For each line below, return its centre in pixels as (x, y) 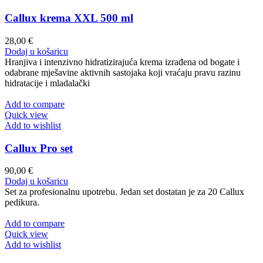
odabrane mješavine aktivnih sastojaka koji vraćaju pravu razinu (123, 72)
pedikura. (22, 203)
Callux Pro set (39, 148)
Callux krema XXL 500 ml (69, 18)
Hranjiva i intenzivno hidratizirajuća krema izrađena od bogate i (122, 62)
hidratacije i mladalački (47, 83)
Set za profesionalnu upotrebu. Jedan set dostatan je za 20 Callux (124, 192)
